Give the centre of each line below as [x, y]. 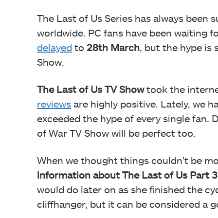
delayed [54, 47]
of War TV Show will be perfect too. [118, 133]
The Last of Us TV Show [91, 89]
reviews [54, 104]
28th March [113, 47]
